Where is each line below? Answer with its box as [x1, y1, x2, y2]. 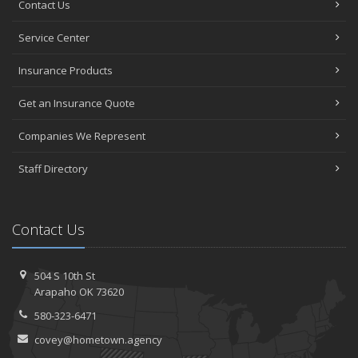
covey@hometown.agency [34, 332, 162, 347]
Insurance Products [18, 62, 113, 78]
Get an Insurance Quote [18, 95, 135, 110]
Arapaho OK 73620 [34, 284, 124, 299]
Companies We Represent [18, 128, 145, 143]
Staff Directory [18, 161, 88, 176]
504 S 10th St [34, 268, 95, 283]
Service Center [18, 30, 89, 45]
